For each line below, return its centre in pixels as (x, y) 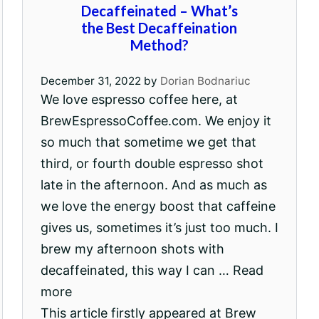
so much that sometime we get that (148, 142)
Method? (159, 45)
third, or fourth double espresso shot (152, 163)
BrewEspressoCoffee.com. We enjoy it (156, 120)
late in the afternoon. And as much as (153, 184)
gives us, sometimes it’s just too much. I (159, 227)
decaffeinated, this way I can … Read (152, 270)
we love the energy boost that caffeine (158, 206)
